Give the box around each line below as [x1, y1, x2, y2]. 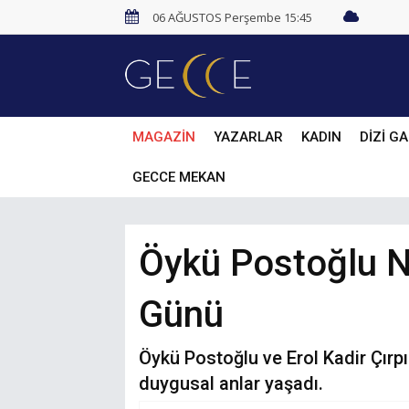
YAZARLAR [214, 129, 283, 145]
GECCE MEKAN [132, 169, 225, 185]
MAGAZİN [132, 129, 195, 145]
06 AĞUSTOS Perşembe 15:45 [152, 9, 312, 26]
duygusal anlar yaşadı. [139, 372, 323, 394]
